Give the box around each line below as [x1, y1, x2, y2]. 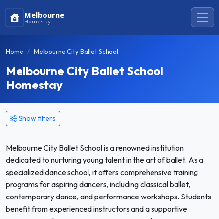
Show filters [19, 114, 56, 123]
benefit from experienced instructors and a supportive [6, 204, 187, 214]
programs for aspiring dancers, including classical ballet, [6, 179, 190, 189]
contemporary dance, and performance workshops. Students [6, 192, 211, 201]
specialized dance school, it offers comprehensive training [6, 167, 198, 177]
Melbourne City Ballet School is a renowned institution [6, 143, 184, 153]
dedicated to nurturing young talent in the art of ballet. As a [6, 155, 203, 165]
